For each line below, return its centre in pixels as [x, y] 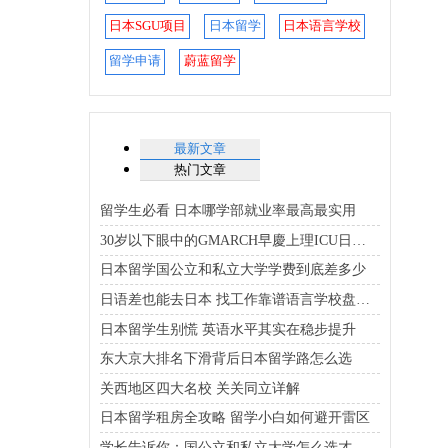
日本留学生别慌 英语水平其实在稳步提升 [228, 328]
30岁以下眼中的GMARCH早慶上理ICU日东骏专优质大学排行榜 [359, 239]
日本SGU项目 [148, 25]
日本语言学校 [321, 25]
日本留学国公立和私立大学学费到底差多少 [233, 269]
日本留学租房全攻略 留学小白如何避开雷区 [235, 417]
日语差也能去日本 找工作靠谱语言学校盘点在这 [363, 299]
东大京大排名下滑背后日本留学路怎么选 [226, 358]
